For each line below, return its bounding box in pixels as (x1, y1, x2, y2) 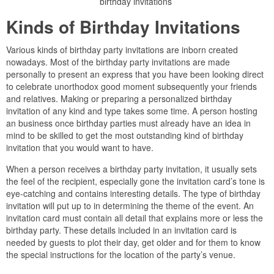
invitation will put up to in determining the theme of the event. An (6, 199, 254, 212)
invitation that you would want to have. (6, 141, 154, 154)
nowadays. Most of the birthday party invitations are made (6, 56, 230, 68)
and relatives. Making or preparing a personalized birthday (6, 92, 232, 105)
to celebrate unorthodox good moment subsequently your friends (6, 80, 257, 93)
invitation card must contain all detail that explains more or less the (6, 212, 263, 224)
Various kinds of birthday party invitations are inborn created (6, 43, 238, 56)
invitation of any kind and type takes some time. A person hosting (6, 105, 257, 117)
